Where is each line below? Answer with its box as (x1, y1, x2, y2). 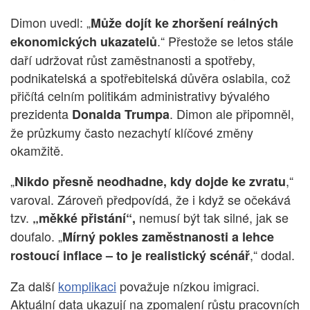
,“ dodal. (250, 246, 295, 264)
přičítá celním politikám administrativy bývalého (10, 86, 270, 105)
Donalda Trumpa (72, 105, 170, 124)
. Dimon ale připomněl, (170, 104, 294, 123)
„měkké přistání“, (33, 209, 136, 228)
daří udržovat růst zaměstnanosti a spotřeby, (10, 51, 255, 69)
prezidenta (10, 104, 72, 123)
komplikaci (58, 277, 116, 295)
